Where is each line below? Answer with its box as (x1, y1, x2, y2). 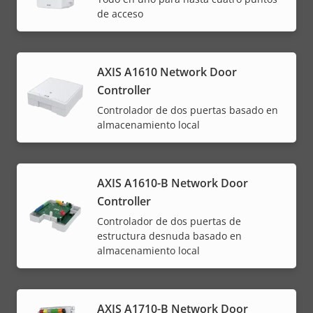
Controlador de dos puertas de (97, 214, 241, 228)
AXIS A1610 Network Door (97, 64, 237, 80)
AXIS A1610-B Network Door (97, 175, 248, 191)
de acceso (97, 6, 143, 20)
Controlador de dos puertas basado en (97, 103, 278, 117)
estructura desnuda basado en (97, 228, 242, 242)
